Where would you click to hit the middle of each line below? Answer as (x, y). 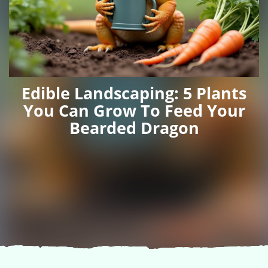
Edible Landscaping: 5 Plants (134, 93)
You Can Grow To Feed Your (134, 110)
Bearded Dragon (134, 127)
